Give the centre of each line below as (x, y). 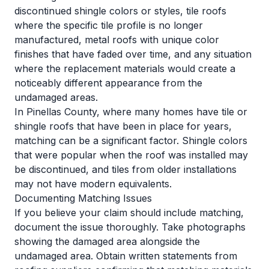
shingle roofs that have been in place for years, (123, 126)
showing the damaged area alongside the (107, 241)
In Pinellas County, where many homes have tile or (131, 112)
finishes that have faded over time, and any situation (133, 54)
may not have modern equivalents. (93, 184)
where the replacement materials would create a (125, 68)
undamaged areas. (56, 97)
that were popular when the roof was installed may (131, 155)
